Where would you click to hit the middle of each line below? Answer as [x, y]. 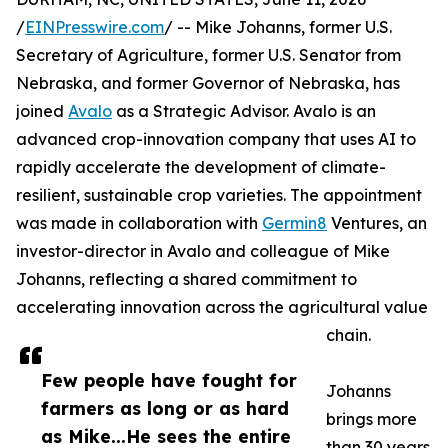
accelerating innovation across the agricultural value [222, 307]
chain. [348, 335]
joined [42, 111]
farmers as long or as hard [165, 408]
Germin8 [294, 223]
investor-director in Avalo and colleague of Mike [203, 251]
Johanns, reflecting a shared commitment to [186, 279]
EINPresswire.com [94, 27]
